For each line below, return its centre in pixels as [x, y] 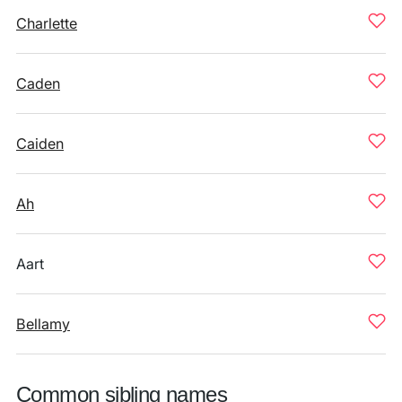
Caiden [40, 144]
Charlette [47, 23]
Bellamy [43, 324]
